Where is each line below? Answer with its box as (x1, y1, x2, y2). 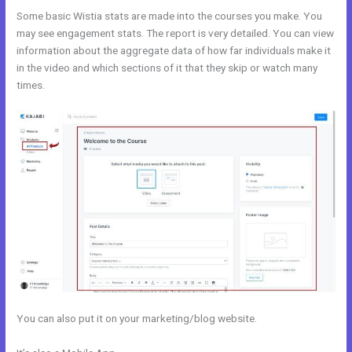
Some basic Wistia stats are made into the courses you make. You (16, 9, 323, 22)
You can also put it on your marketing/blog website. (16, 311, 258, 324)
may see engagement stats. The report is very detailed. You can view (16, 26, 335, 39)
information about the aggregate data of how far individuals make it (16, 43, 332, 57)
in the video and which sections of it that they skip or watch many (16, 60, 318, 74)
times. (16, 78, 46, 91)
